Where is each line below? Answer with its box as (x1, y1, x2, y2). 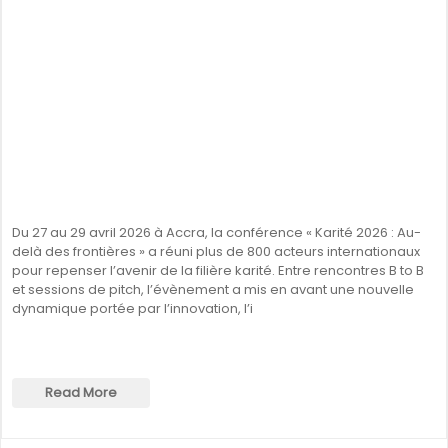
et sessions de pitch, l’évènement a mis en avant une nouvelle (12, 280, 414, 299)
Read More (45, 383, 117, 402)
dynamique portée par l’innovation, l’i (12, 299, 253, 318)
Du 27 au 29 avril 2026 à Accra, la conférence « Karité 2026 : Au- (12, 223, 421, 242)
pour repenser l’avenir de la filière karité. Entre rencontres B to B (12, 261, 424, 280)
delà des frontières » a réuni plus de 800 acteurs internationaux (12, 242, 420, 261)
